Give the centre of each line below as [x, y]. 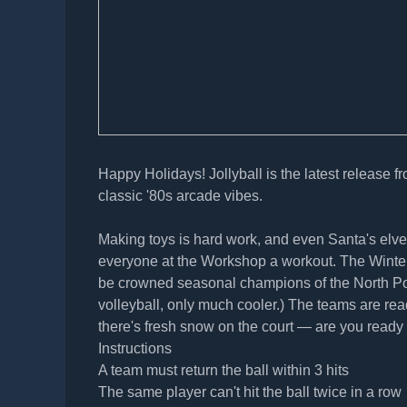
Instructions [134, 349]
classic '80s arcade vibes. [180, 196]
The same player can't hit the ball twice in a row [249, 392]
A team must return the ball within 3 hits [223, 371]
